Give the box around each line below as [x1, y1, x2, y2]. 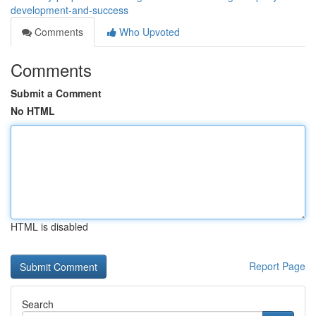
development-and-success [11, 3, 128, 17]
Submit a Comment [11, 86, 102, 100]
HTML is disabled [11, 219, 88, 233]
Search [22, 297, 54, 311]
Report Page [249, 259, 305, 273]
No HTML [11, 104, 55, 118]
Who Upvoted [116, 25, 180, 39]
